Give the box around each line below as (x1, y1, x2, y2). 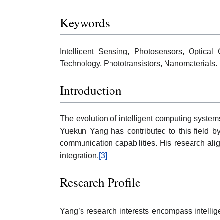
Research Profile (60, 174, 140, 191)
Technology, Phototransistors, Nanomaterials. (60, 59, 217, 68)
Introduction (60, 82, 122, 98)
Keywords (60, 14, 110, 31)
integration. (60, 151, 99, 160)
